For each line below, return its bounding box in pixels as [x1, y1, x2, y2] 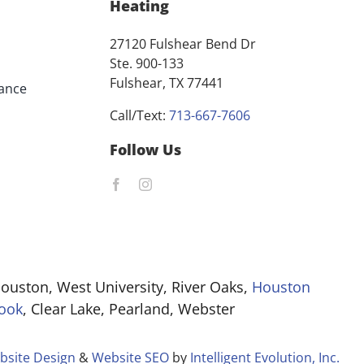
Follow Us [110, 140, 182, 160]
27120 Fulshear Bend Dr [110, 35, 257, 54]
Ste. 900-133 [110, 54, 184, 73]
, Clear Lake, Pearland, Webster [22, 299, 235, 319]
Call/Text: [110, 106, 170, 125]
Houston [252, 277, 310, 297]
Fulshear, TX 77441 [110, 74, 224, 93]
